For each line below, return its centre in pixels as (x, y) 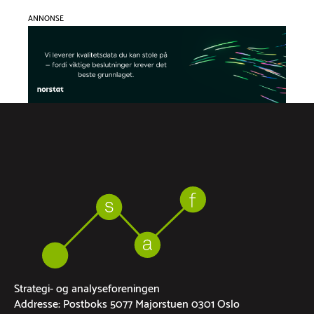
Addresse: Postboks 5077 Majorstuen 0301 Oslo (127, 302)
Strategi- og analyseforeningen (87, 287)
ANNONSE (46, 17)
